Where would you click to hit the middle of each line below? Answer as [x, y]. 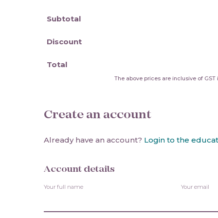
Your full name [64, 187]
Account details [79, 169]
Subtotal [64, 18]
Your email [195, 187]
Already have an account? [94, 140]
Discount [64, 42]
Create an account [98, 115]
